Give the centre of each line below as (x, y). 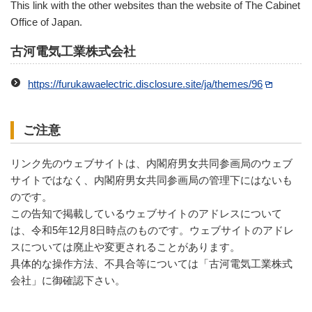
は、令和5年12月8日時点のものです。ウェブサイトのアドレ (152, 231)
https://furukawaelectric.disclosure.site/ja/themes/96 (145, 84)
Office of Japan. (46, 22)
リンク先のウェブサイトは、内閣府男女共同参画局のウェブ (151, 164)
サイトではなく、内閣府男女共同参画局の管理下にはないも (151, 181)
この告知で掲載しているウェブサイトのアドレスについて (146, 214)
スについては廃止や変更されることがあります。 (125, 248)
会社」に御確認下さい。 (68, 281)
